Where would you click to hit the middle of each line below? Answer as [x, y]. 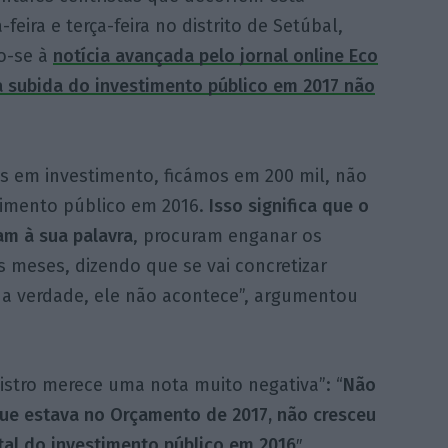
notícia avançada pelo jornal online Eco [215, 55]
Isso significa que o [288, 205]
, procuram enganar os [227, 235]
